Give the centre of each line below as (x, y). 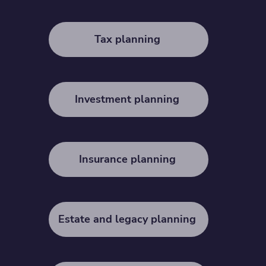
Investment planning (129, 99)
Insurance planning (129, 159)
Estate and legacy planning (129, 219)
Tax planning (129, 39)
